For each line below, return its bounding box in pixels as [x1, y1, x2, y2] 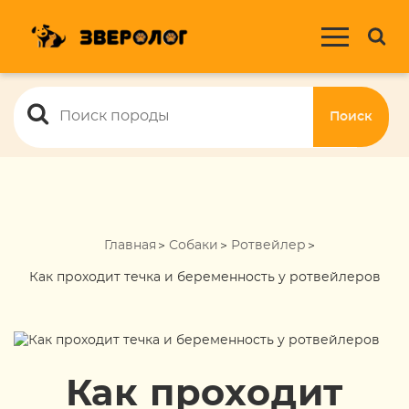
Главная [103, 239, 156, 252]
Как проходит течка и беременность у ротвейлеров [28, 271, 381, 284]
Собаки [168, 239, 218, 252]
